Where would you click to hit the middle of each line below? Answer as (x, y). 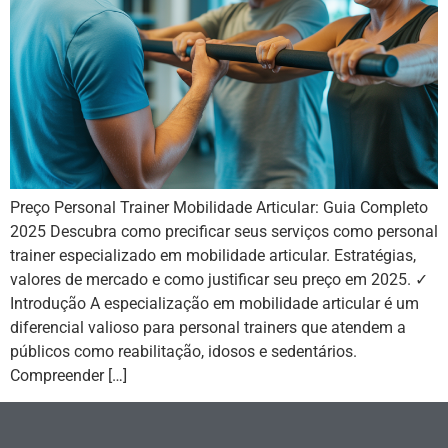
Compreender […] (68, 375)
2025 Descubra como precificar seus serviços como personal (224, 231)
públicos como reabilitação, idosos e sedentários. (183, 351)
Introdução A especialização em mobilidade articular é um (214, 303)
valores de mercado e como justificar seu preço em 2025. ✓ (219, 279)
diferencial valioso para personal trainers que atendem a (208, 327)
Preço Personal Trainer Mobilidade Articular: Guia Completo (219, 207)
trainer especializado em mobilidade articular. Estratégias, (213, 255)
